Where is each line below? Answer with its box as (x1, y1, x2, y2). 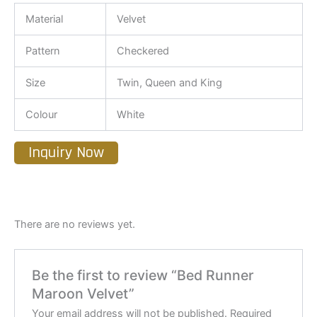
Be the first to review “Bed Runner (32, 267, 255, 284)
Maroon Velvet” (32, 285, 135, 303)
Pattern (25, 45, 60, 58)
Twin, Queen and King (116, 76, 222, 90)
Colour (25, 108, 57, 122)
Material (25, 13, 63, 26)
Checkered (116, 45, 169, 58)
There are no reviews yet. (14, 217, 135, 231)
